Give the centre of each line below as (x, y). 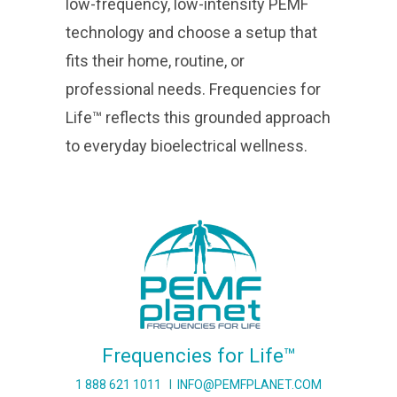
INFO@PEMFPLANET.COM (249, 384)
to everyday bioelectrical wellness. (187, 145)
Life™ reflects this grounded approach (198, 117)
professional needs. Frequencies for (193, 89)
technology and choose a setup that (191, 32)
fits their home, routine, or (155, 60)
